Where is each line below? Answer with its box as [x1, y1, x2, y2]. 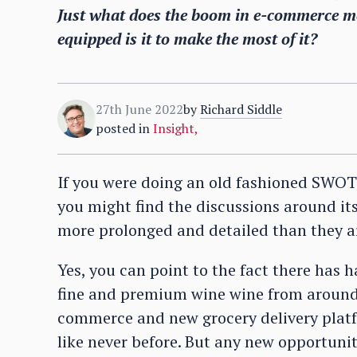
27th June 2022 [96, 100, 183, 118]
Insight [153, 120, 194, 137]
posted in [96, 120, 150, 137]
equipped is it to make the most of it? [57, 28, 317, 49]
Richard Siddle [200, 100, 282, 118]
